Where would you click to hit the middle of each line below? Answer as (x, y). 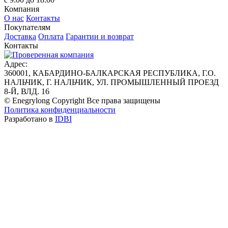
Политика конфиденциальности (60, 109)
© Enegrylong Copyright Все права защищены (82, 100)
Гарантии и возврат (100, 36)
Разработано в (30, 119)
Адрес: (16, 64)
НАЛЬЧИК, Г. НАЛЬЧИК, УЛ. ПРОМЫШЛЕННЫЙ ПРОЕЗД (111, 82)
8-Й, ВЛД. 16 (27, 91)
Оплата (51, 36)
